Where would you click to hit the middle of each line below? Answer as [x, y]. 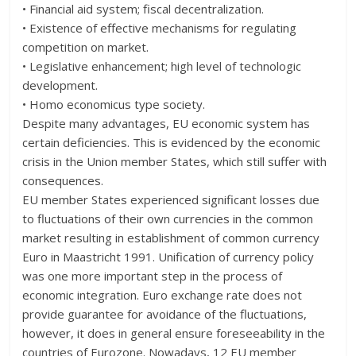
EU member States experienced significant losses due [171, 199]
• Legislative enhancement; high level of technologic [162, 66]
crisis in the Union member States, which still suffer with [175, 161]
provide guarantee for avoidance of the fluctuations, [165, 313]
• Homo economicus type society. [114, 104]
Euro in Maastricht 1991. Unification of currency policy [168, 256]
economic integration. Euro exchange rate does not [163, 294]
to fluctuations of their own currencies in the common [168, 218]
